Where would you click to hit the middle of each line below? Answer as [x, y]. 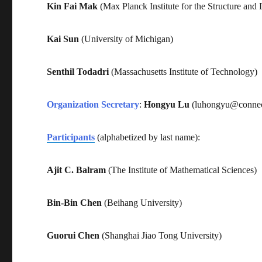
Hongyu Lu [167, 104]
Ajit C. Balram [77, 170]
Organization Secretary [93, 104]
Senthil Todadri [78, 71]
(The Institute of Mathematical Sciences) [182, 170]
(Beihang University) [142, 202]
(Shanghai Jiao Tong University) [161, 235]
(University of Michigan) [126, 39]
